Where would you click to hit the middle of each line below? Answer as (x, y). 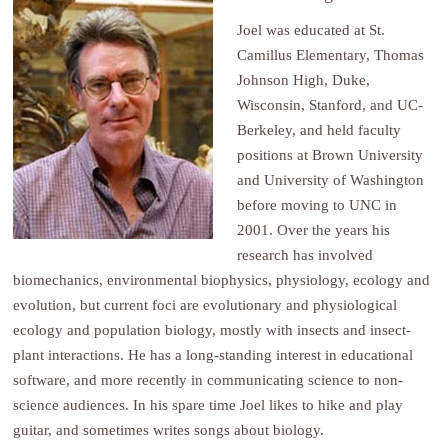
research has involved (305, 255)
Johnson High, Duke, (304, 80)
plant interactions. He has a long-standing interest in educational (213, 355)
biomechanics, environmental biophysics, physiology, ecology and (222, 280)
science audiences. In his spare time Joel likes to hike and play (208, 405)
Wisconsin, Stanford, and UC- (330, 105)
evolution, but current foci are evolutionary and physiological (205, 305)
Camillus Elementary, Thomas (331, 55)
